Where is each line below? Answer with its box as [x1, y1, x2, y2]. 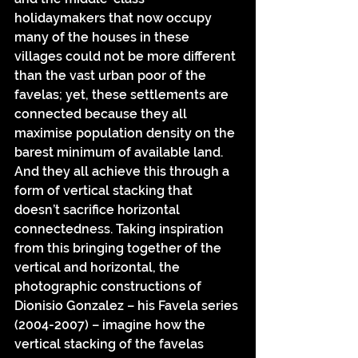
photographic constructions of [14, 279, 205, 294]
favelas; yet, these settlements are [14, 87, 232, 102]
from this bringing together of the [14, 241, 225, 256]
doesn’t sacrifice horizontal [14, 202, 183, 217]
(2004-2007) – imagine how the [14, 317, 209, 332]
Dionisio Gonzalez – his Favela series [14, 298, 241, 313]
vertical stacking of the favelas [14, 336, 207, 352]
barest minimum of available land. [14, 145, 226, 160]
